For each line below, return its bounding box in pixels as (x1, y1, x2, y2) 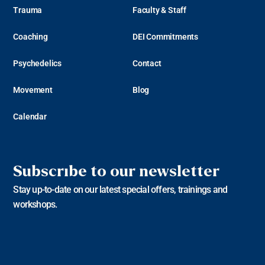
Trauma (13, 5, 43, 15)
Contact (132, 58, 161, 68)
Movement (13, 85, 53, 95)
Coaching (13, 31, 48, 41)
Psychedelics (13, 58, 62, 68)
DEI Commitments (132, 31, 198, 41)
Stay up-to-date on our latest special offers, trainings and (13, 184, 228, 196)
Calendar (13, 111, 47, 121)
